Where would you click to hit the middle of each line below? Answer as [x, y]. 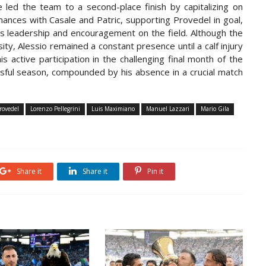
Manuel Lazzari [168, 109]
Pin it [154, 171]
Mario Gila [215, 109]
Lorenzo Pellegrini [55, 109]
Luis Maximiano [113, 109]
